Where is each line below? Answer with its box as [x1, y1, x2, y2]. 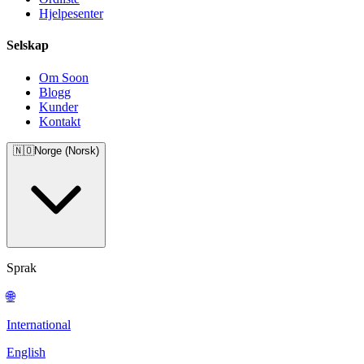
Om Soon [39, 70, 89, 84]
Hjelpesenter [39, 6, 103, 21]
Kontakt [39, 114, 80, 128]
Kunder [39, 99, 78, 114]
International [6, 317, 71, 331]
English [6, 344, 45, 359]
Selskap [6, 38, 49, 53]
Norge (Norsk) [34, 144, 99, 157]
